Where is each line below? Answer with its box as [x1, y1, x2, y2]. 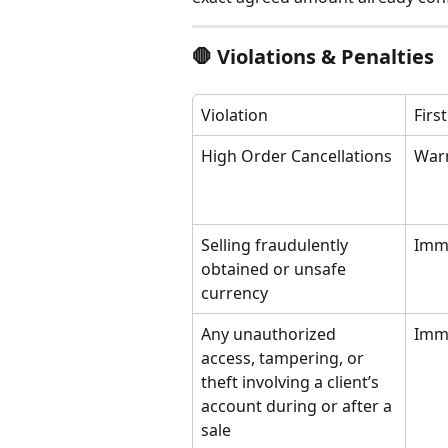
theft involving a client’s [201, 371, 383, 394]
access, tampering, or [201, 347, 368, 370]
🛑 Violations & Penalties [192, 43, 434, 71]
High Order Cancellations [201, 145, 392, 168]
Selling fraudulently [201, 234, 352, 257]
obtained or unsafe [201, 258, 350, 281]
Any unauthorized [201, 323, 340, 346]
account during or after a [201, 395, 396, 418]
